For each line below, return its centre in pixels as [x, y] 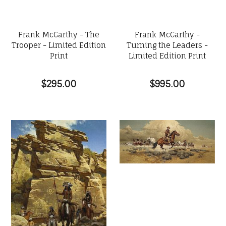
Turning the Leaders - [167, 45]
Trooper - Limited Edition [59, 45]
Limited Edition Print [167, 56]
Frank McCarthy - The [59, 35]
